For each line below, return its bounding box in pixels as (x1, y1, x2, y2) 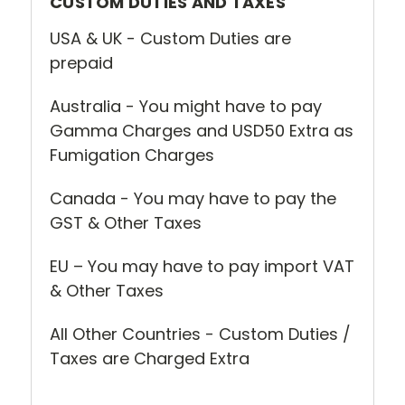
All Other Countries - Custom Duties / (50, 322, 351, 345)
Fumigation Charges (50, 143, 214, 166)
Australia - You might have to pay (50, 94, 322, 118)
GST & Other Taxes (50, 211, 202, 234)
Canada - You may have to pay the (50, 186, 336, 210)
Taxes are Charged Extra (50, 346, 250, 370)
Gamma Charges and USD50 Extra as (50, 118, 353, 142)
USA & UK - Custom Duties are (50, 26, 291, 50)
